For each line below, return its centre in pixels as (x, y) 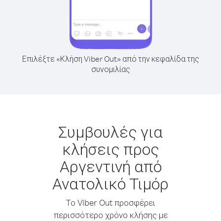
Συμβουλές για (110, 131)
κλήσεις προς (110, 149)
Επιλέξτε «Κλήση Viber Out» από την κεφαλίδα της (110, 59)
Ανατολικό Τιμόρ (110, 183)
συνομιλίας (110, 69)
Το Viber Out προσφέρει (110, 203)
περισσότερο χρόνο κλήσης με (110, 215)
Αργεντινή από (110, 166)
